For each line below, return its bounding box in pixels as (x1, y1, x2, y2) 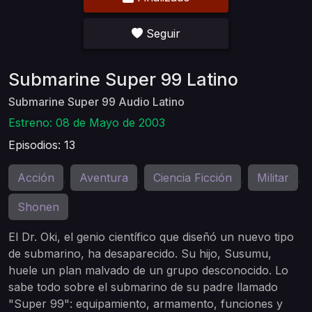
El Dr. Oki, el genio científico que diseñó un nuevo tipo (8, 230, 294, 244)
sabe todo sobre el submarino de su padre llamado (8, 280, 278, 294)
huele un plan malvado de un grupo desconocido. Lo (8, 263, 288, 277)
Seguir (146, 26, 180, 40)
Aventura (79, 171, 128, 185)
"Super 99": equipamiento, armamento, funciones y (8, 297, 283, 311)
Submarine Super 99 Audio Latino (8, 95, 185, 109)
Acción (17, 171, 54, 185)
